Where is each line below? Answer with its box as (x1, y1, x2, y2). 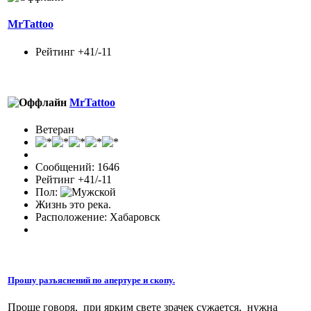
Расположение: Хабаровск (35, 211, 160, 224)
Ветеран (35, 124, 74, 136)
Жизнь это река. (35, 199, 111, 211)
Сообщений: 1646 (35, 161, 119, 174)
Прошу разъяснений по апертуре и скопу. (8, 275, 175, 286)
